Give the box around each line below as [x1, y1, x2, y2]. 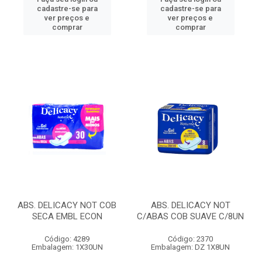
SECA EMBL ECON [32, 211, 102, 222]
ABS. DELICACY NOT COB [18, 200, 116, 211]
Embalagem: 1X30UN [31, 243, 103, 251]
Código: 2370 [168, 235, 213, 243]
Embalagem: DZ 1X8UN [151, 243, 230, 251]
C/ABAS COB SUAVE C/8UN [137, 211, 244, 222]
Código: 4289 [44, 235, 89, 243]
